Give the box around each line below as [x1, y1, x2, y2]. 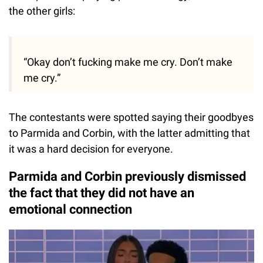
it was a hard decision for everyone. [9, 142, 173, 155]
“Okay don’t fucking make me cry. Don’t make [23, 55, 232, 68]
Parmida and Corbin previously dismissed [9, 168, 246, 184]
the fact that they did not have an [9, 185, 194, 200]
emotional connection [9, 201, 132, 217]
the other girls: [9, 4, 75, 17]
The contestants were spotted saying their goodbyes [9, 110, 254, 123]
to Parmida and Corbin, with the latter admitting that [9, 126, 250, 139]
